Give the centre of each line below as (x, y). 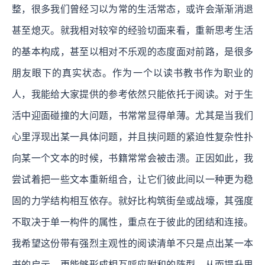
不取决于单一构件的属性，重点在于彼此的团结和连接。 (132, 222)
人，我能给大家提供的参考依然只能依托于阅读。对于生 (132, 94)
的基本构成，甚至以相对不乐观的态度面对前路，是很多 (132, 51)
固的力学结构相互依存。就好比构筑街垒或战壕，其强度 (132, 201)
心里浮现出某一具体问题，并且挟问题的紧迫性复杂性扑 (132, 137)
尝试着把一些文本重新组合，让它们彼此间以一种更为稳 (132, 179)
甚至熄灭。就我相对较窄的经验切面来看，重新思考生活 (132, 30)
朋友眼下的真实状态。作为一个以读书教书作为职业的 (132, 73)
